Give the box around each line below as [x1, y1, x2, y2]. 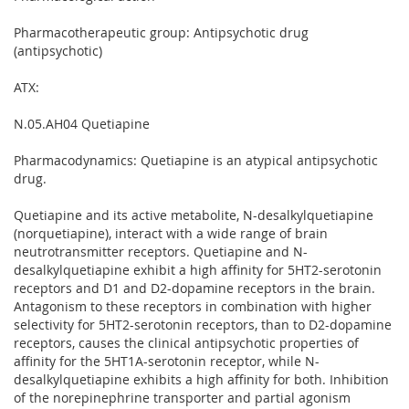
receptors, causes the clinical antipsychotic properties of [14, 333, 359, 351]
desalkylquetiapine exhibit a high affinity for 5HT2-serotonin [14, 260, 382, 278]
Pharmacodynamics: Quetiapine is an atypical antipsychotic [14, 151, 378, 169]
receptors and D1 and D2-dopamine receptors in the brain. [14, 278, 375, 297]
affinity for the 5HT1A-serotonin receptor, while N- [14, 351, 320, 370]
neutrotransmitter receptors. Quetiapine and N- [14, 242, 308, 260]
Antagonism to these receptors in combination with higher [14, 297, 372, 315]
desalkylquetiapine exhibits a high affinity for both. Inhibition [14, 370, 389, 388]
